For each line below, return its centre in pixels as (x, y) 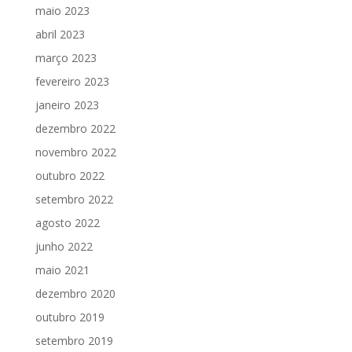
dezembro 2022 (75, 128)
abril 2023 (60, 34)
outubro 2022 (70, 176)
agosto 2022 (67, 223)
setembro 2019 (74, 341)
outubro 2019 (70, 317)
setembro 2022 (74, 199)
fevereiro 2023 (72, 81)
